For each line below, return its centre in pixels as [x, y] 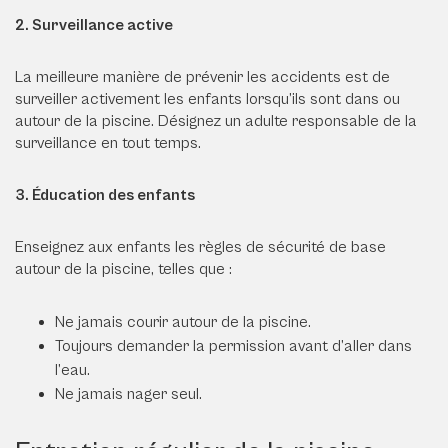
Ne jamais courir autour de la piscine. [183, 321]
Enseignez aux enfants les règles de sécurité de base [200, 246]
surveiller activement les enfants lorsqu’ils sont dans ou [207, 98]
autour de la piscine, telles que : [123, 268]
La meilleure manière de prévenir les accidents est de [202, 76]
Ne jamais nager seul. [128, 393]
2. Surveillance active [97, 24]
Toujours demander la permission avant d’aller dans [233, 345]
